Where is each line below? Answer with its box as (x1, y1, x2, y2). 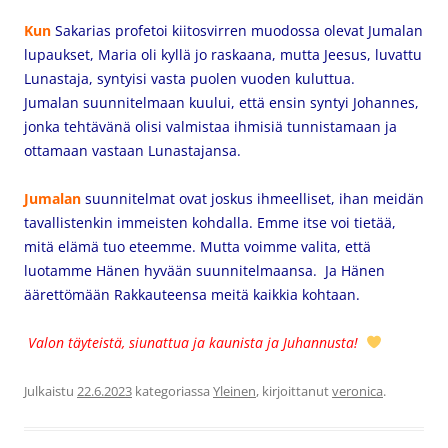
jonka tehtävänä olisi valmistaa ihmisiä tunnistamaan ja (24, 117, 397, 136)
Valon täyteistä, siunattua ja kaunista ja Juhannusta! (28, 333, 366, 352)
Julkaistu (24, 382, 77, 400)
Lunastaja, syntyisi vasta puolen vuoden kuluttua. (24, 69, 355, 88)
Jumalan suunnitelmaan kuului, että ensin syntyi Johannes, (24, 93, 419, 112)
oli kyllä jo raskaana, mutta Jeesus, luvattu (137, 45, 422, 64)
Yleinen (213, 382, 256, 400)
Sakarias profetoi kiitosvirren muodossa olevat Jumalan (55, 21, 423, 40)
